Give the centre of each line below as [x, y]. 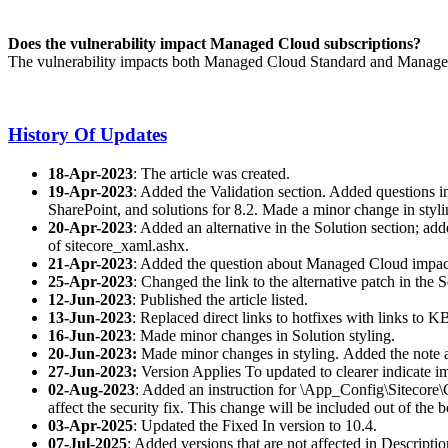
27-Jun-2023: [94, 371]
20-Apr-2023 [90, 227]
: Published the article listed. [220, 299]
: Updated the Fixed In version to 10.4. [255, 425]
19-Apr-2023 [90, 191]
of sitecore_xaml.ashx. [118, 245]
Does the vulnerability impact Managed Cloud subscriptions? [214, 44]
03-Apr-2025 [90, 425]
